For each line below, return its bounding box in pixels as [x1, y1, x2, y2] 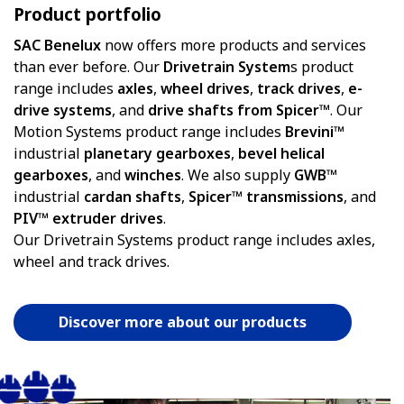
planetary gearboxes [84, 143, 231, 164]
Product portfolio [14, 3, 161, 26]
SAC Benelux [14, 35, 101, 56]
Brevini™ [285, 122, 344, 142]
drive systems [14, 100, 112, 121]
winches [124, 165, 181, 186]
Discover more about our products [59, 312, 307, 333]
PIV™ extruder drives [14, 208, 163, 229]
